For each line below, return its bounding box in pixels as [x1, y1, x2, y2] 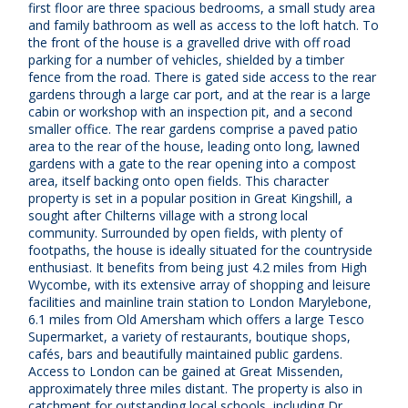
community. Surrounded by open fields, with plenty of [28, 223, 342, 241]
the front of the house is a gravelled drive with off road [28, 33, 351, 51]
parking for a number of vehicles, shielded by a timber [28, 50, 344, 68]
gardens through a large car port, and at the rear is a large [28, 85, 371, 103]
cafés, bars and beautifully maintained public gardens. [28, 344, 342, 362]
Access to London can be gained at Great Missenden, [28, 362, 343, 380]
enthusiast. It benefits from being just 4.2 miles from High [28, 258, 367, 276]
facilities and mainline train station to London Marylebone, [28, 292, 372, 311]
